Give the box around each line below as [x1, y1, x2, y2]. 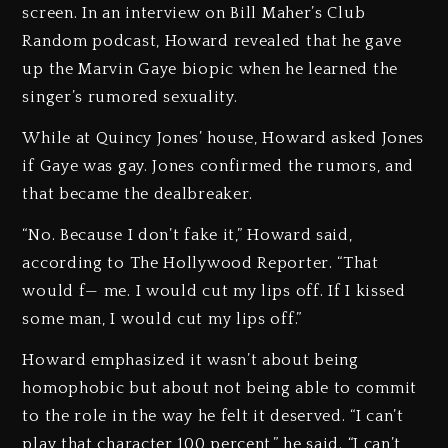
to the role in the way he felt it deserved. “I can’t [22, 406, 404, 425]
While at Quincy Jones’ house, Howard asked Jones [22, 128, 425, 147]
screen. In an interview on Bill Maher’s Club [22, 4, 366, 23]
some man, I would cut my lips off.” [22, 309, 302, 328]
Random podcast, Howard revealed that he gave [22, 32, 402, 51]
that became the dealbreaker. [22, 184, 254, 203]
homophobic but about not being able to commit [22, 378, 417, 397]
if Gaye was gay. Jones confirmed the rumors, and [22, 156, 415, 175]
